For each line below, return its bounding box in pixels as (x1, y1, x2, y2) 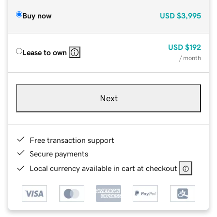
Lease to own (22, 48, 67, 56)
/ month (179, 54, 201, 61)
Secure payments (30, 149, 88, 157)
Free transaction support (30, 136, 114, 144)
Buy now (22, 11, 51, 19)
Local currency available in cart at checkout (30, 164, 177, 172)
